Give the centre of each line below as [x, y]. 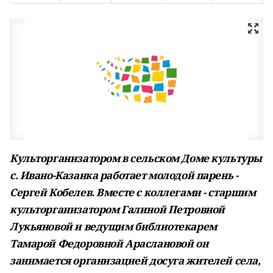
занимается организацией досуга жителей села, [135, 261]
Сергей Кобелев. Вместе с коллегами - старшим [133, 192]
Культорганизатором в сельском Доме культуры [136, 158]
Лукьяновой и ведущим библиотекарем [113, 226]
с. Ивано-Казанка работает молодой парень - [124, 175]
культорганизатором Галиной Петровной [117, 209]
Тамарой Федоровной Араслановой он [109, 243]
